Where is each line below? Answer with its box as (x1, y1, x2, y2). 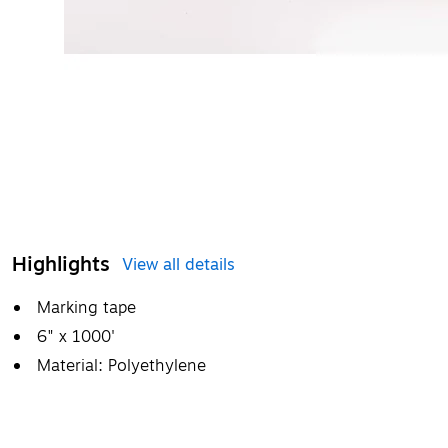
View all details (122, 253, 235, 277)
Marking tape (37, 296, 136, 320)
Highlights (12, 249, 110, 280)
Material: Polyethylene (37, 354, 206, 378)
